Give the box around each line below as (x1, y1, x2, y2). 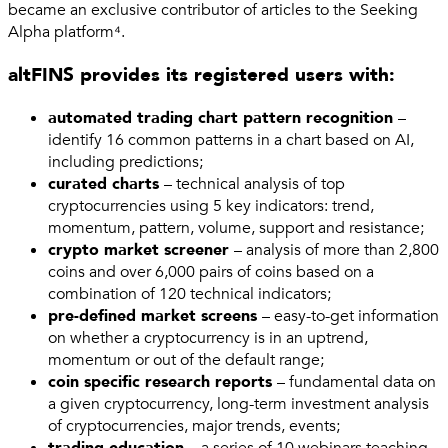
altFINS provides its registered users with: (8, 62, 395, 89)
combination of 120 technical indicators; (48, 282, 331, 305)
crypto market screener (48, 238, 234, 261)
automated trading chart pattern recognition (48, 106, 398, 129)
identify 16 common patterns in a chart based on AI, (48, 128, 414, 151)
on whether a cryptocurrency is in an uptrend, (48, 326, 368, 349)
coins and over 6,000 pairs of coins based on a (48, 260, 374, 283)
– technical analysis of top (164, 172, 345, 195)
